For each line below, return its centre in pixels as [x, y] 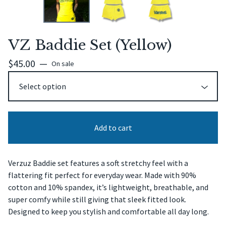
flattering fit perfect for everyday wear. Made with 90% [102, 175]
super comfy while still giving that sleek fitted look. [97, 199]
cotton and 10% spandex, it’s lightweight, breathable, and [108, 187]
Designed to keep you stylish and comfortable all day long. [108, 211]
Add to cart [113, 127]
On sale [63, 63]
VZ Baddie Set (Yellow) [90, 45]
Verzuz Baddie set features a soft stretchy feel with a [98, 163]
